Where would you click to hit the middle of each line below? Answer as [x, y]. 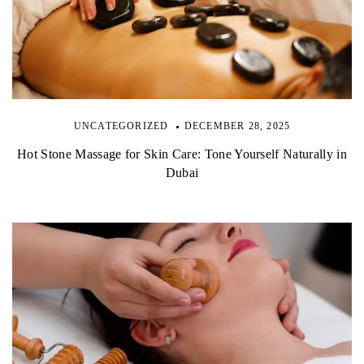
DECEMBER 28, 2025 [237, 126]
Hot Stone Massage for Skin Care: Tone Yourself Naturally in [182, 154]
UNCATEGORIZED [121, 126]
